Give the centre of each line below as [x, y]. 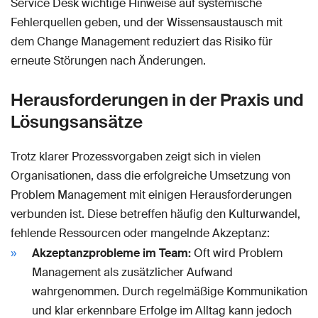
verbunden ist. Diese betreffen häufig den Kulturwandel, [155, 214]
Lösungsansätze [77, 122]
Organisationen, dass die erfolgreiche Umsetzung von [150, 176]
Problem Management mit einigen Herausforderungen [151, 195]
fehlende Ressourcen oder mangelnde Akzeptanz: [140, 234]
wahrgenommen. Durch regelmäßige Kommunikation [170, 292]
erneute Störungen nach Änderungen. [108, 61]
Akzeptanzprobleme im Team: [111, 253]
